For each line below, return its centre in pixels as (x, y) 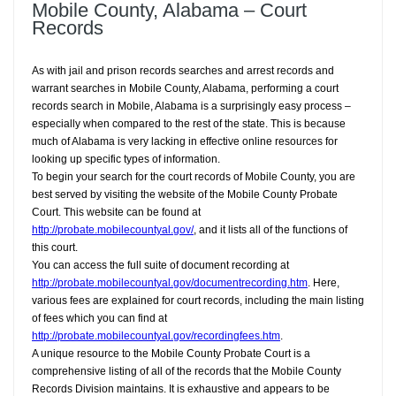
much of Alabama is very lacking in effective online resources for (185, 142)
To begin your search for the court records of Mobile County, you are (194, 177)
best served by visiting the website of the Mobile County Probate (185, 195)
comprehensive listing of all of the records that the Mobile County (187, 372)
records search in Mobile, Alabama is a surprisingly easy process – (191, 107)
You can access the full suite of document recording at (160, 266)
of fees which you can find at (99, 319)
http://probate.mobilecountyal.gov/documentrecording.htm (170, 283)
